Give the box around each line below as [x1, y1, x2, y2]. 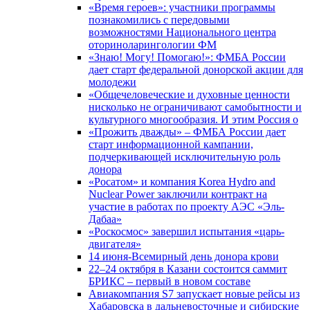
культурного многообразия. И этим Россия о [89, 113, 298, 125]
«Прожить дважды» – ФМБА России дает [89, 126, 286, 138]
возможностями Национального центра [89, 26, 276, 38]
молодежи [89, 76, 136, 88]
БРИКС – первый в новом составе [89, 275, 250, 287]
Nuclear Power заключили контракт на [89, 188, 267, 200]
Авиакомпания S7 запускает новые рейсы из [89, 288, 300, 300]
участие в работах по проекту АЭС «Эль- [89, 201, 284, 212]
